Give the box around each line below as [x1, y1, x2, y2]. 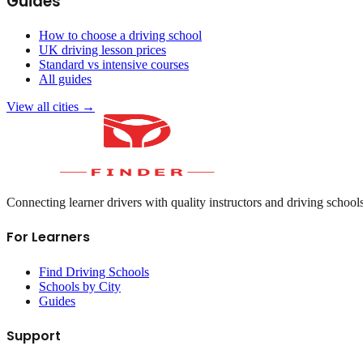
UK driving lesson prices [39, 43, 166, 58]
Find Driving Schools [39, 264, 149, 279]
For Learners [6, 228, 90, 247]
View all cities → [6, 100, 95, 114]
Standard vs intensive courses [39, 58, 189, 72]
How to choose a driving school [39, 28, 202, 43]
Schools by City [39, 279, 121, 293]
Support [6, 326, 61, 345]
